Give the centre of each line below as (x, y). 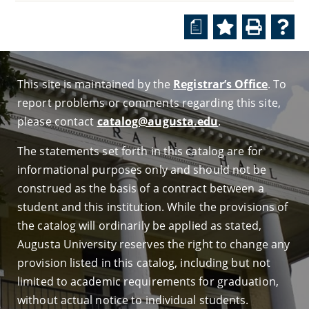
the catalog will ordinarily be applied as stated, (139, 226)
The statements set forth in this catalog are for (140, 151)
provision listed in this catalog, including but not (144, 263)
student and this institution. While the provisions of (153, 207)
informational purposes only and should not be (142, 170)
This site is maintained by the (96, 84)
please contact (57, 121)
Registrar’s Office (220, 84)
